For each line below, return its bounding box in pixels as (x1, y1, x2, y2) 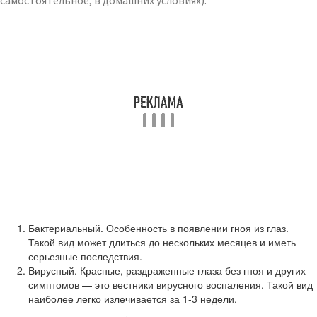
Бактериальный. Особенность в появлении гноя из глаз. (28, 221, 289, 235)
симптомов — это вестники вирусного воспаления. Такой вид (28, 277, 313, 292)
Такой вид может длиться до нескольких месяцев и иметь (28, 235, 296, 249)
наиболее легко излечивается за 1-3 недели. (28, 292, 237, 306)
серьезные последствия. (28, 249, 142, 263)
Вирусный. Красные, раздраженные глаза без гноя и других (28, 263, 306, 277)
